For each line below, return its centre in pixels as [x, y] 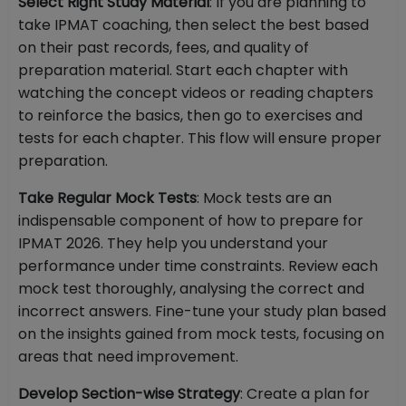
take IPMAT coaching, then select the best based [193, 25]
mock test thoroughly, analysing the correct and [191, 289]
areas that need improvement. [128, 357]
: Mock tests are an [264, 198]
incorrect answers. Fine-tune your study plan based [202, 312]
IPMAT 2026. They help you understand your [173, 244]
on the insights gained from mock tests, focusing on [201, 334]
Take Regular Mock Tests [107, 198]
